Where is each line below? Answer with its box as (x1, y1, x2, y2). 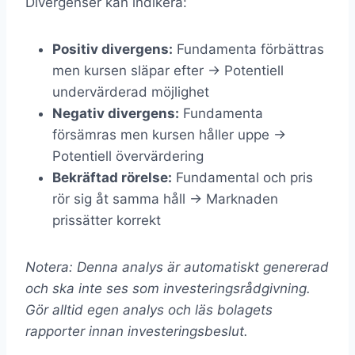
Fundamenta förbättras (173, 41, 324, 58)
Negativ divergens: (52, 105, 179, 122)
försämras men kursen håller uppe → (52, 127, 286, 143)
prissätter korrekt (52, 212, 161, 229)
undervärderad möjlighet (52, 84, 209, 101)
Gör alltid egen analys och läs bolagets (25, 302, 273, 319)
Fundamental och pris (172, 170, 313, 186)
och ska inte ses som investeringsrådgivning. (25, 281, 311, 297)
